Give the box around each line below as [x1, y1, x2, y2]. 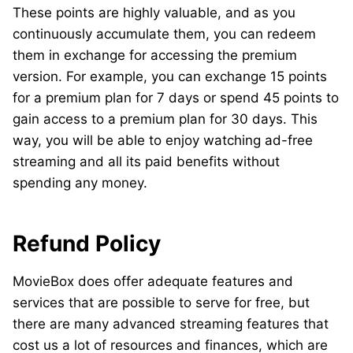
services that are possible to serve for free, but [13, 295, 310, 310]
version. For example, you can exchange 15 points [13, 69, 327, 84]
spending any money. [13, 175, 147, 191]
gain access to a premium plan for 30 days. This [13, 111, 318, 127]
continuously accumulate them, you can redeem [13, 26, 316, 42]
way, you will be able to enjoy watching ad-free [13, 132, 313, 148]
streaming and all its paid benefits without [13, 154, 280, 169]
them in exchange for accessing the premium [13, 47, 297, 63]
